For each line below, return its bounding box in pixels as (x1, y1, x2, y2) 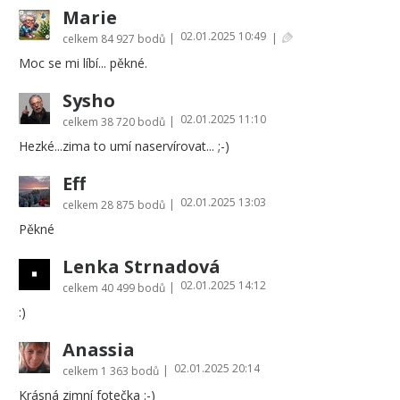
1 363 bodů (101, 362, 159, 379)
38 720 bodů (101, 113, 165, 129)
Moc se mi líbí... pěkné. (19, 54, 147, 71)
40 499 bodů (101, 279, 165, 296)
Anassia (62, 337, 135, 362)
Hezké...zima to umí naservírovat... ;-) (19, 137, 229, 154)
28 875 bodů (101, 196, 165, 212)
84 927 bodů (101, 30, 165, 46)
